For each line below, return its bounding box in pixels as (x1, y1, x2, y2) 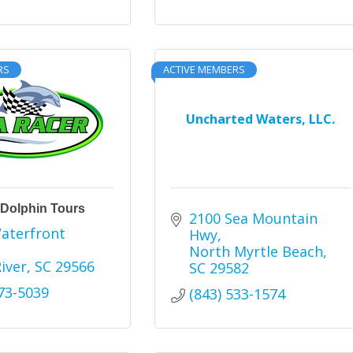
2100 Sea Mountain (188, 209, 318, 228)
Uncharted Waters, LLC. (186, 110, 336, 128)
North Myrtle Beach (188, 242, 323, 261)
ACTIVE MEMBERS (163, 62, 246, 76)
